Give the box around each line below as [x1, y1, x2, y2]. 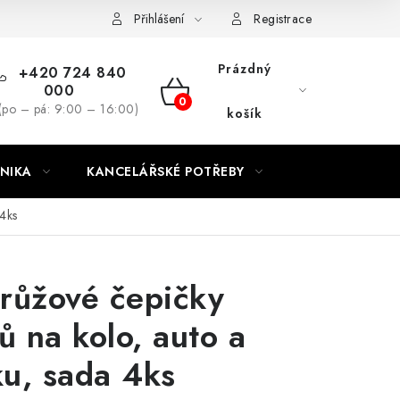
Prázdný [218, 60, 272, 78]
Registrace [254, 10, 312, 28]
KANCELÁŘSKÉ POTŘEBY [87, 162, 245, 180]
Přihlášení [133, 10, 184, 28]
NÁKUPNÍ [159, 98, 248, 125]
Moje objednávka [280, 9, 376, 28]
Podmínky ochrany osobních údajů [55, 9, 248, 28]
